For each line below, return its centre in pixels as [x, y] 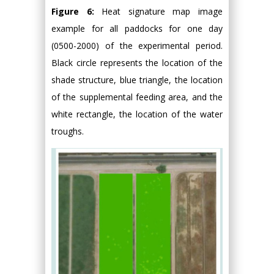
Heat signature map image [162, 12]
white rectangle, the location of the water [137, 114]
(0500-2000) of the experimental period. [137, 46]
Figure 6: [77, 12]
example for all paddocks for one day [137, 29]
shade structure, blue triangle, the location [137, 80]
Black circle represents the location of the [137, 63]
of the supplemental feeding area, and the [137, 97]
